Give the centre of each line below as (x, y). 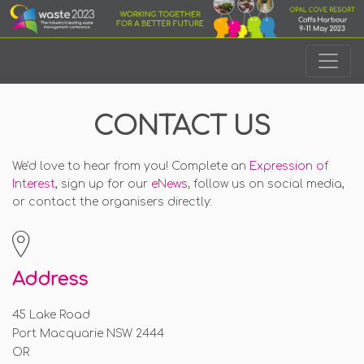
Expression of (289, 167)
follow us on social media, (269, 184)
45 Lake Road (51, 315)
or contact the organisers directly (111, 202)
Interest (34, 184)
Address (50, 280)
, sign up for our (103, 184)
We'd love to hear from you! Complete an (131, 167)
